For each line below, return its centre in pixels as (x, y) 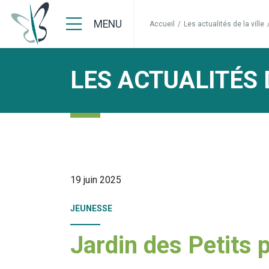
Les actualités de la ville (224, 24)
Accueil (162, 24)
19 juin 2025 (96, 180)
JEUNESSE (91, 208)
